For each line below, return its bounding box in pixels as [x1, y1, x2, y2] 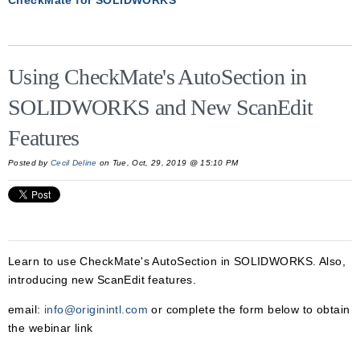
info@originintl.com [43, 303, 148, 316]
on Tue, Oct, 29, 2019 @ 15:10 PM [96, 158, 239, 167]
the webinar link [8, 321, 93, 334]
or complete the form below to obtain [147, 303, 350, 316]
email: [8, 303, 44, 316]
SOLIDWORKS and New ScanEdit [8, 95, 313, 120]
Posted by [8, 158, 51, 167]
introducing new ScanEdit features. [8, 273, 197, 286]
